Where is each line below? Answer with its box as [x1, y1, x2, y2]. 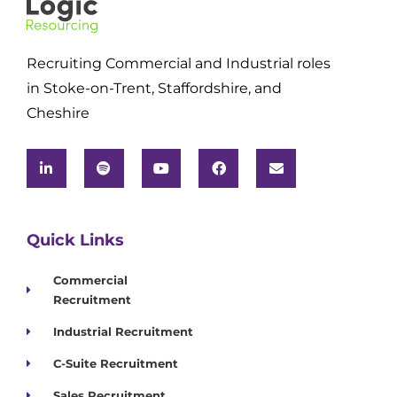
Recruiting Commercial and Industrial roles [27, 54, 331, 72]
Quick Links [27, 230, 124, 251]
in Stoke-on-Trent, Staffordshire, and [27, 79, 282, 97]
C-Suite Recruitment [53, 356, 179, 371]
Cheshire [27, 104, 90, 121]
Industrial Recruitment [53, 324, 194, 339]
